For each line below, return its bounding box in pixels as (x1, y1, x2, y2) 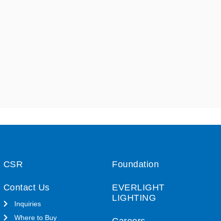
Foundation (112, 159, 159, 169)
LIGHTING (112, 192, 156, 203)
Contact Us (3, 182, 50, 192)
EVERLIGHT (112, 182, 165, 192)
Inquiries (14, 199, 41, 208)
